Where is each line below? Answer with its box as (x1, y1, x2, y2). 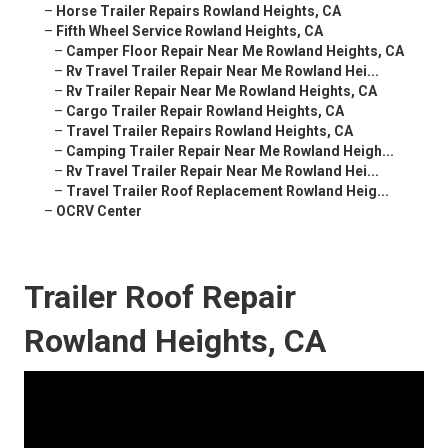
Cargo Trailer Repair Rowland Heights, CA (66, 103, 344, 120)
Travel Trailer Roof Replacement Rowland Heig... (66, 183, 389, 200)
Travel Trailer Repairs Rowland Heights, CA (66, 123, 353, 140)
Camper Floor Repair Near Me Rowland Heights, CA (66, 43, 404, 60)
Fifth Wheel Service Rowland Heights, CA (56, 23, 323, 40)
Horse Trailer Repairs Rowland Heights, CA (56, 3, 341, 20)
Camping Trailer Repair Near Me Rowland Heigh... (66, 143, 394, 160)
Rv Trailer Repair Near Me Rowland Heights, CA (66, 83, 377, 100)
